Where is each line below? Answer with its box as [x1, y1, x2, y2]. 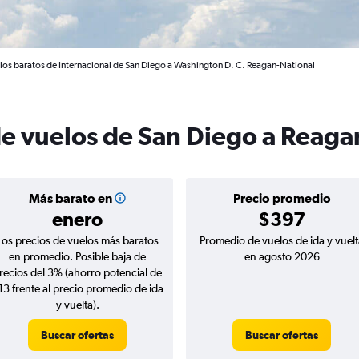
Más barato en [28, 191, 112, 205]
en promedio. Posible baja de [9, 250, 146, 263]
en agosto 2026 [244, 250, 320, 263]
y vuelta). [55, 298, 99, 311]
